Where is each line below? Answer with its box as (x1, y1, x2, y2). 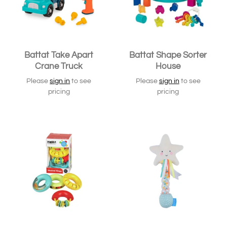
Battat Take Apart (24, 51, 94, 60)
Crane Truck (35, 62, 83, 71)
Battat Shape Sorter (129, 51, 207, 60)
